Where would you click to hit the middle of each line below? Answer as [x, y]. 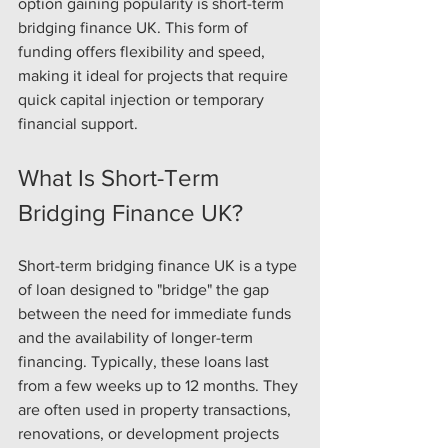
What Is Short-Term [121, 177]
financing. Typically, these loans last [145, 361]
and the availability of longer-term [137, 337]
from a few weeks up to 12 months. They [160, 385]
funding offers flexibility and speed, [143, 51]
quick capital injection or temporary [143, 99]
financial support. [78, 123]
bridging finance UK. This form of [135, 27]
